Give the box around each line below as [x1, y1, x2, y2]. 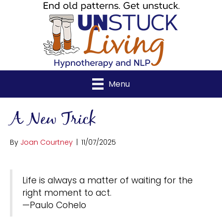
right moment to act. [22, 186, 111, 199]
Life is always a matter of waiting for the [22, 174, 193, 186]
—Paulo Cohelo [22, 199, 86, 211]
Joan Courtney [20, 137, 73, 147]
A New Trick [10, 106, 96, 133]
